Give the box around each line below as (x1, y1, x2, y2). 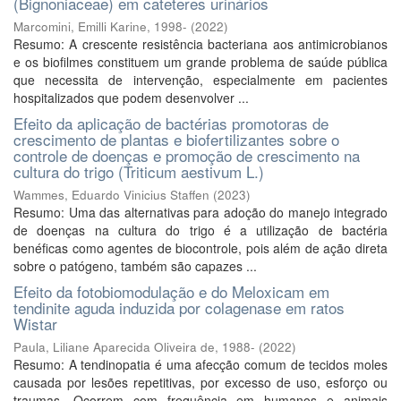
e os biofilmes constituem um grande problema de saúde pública (13, 53, 388, 71)
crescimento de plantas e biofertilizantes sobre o (13, 128, 339, 150)
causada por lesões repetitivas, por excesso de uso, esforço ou (13, 373, 388, 391)
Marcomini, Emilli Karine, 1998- (13, 18, 187, 35)
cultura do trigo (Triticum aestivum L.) (13, 160, 264, 183)
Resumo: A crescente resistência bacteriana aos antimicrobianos (13, 35, 388, 53)
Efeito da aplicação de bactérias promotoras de (13, 112, 328, 134)
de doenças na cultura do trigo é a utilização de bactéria (13, 221, 388, 239)
